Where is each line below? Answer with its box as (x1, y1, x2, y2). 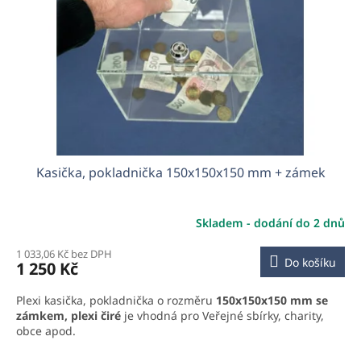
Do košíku (284, 254, 336, 270)
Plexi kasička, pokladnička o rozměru (16, 292, 216, 308)
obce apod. (16, 322, 76, 338)
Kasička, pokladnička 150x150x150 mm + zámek (35, 163, 326, 181)
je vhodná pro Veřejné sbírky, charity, (121, 307, 324, 323)
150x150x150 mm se (216, 292, 328, 308)
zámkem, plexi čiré (16, 307, 121, 323)
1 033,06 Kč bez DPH (16, 246, 112, 261)
